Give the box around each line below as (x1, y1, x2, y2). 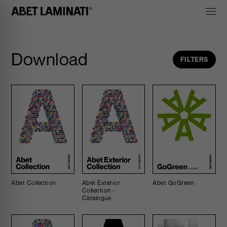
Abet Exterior (82, 178, 121, 186)
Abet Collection (11, 178, 56, 186)
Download (11, 49, 88, 69)
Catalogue (82, 194, 111, 202)
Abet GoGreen (153, 178, 194, 186)
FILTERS (180, 55, 208, 63)
